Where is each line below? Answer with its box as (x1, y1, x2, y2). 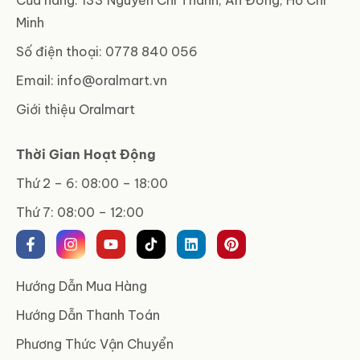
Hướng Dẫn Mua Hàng (16, 278, 147, 295)
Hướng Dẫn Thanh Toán (16, 307, 160, 324)
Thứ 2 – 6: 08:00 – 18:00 (16, 175, 168, 192)
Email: (16, 72, 57, 89)
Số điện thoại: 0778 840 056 (16, 43, 198, 60)
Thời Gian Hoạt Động (16, 146, 156, 163)
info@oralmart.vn (57, 72, 167, 89)
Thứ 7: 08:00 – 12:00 (16, 204, 144, 221)
